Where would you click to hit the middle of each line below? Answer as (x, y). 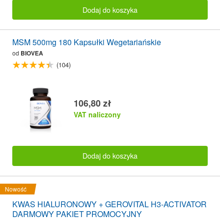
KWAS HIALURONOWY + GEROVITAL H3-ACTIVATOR (110, 204)
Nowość (16, 189)
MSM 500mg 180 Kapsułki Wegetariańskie (87, 42)
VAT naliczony (97, 114)
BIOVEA (32, 53)
